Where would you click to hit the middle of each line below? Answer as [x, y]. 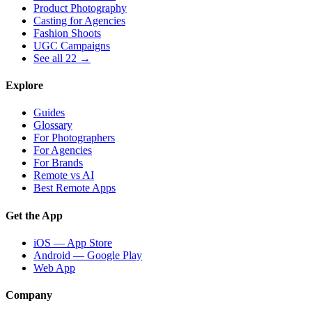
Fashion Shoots [67, 33]
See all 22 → [62, 58]
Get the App [34, 215]
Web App [54, 267]
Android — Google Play [88, 255]
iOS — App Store [73, 242]
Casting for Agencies [79, 20]
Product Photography [80, 8]
